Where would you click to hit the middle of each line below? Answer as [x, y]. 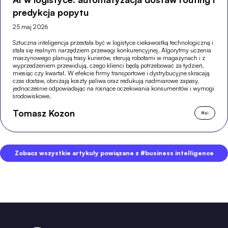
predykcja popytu [51, 12]
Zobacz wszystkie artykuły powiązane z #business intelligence [114, 153]
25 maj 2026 [31, 26]
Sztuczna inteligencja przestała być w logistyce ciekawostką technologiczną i [113, 42]
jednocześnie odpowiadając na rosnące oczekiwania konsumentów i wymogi [114, 88]
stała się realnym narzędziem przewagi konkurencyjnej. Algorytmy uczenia [112, 50]
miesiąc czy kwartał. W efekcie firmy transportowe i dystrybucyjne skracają [111, 73]
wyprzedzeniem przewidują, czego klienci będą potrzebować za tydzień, [109, 65]
